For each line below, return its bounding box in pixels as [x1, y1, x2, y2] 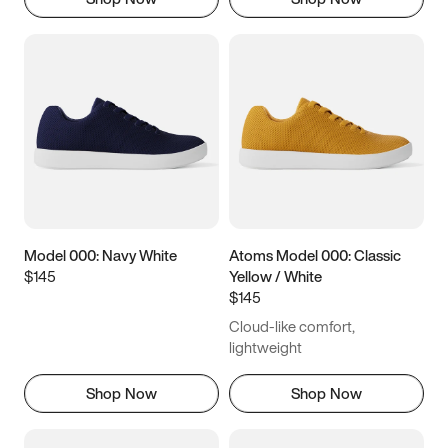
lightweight [229, 335, 302, 358]
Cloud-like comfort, [229, 314, 355, 337]
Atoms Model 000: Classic [229, 243, 401, 266]
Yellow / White [229, 264, 322, 287]
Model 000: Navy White [24, 243, 177, 266]
